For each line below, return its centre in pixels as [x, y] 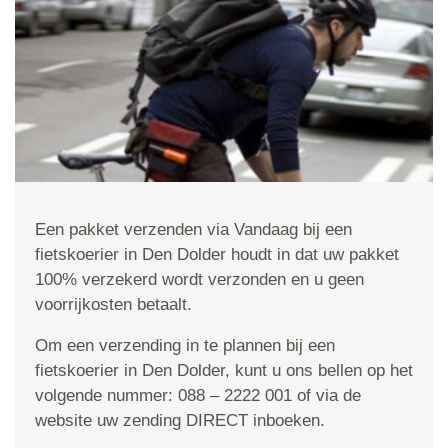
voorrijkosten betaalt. [113, 305]
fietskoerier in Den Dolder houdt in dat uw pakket [217, 255]
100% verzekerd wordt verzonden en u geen [199, 280]
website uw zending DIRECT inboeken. [180, 421]
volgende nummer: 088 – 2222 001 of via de [198, 396]
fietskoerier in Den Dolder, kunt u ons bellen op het [224, 371]
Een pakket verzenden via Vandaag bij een [193, 230]
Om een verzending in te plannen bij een [185, 346]
